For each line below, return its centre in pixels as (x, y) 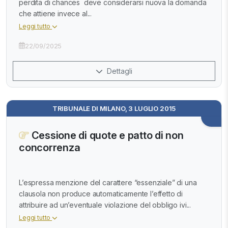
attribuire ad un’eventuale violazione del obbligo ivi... (105, 205)
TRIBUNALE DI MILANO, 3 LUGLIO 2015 (114, 108)
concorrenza (50, 147)
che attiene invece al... (55, 13)
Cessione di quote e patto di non (106, 135)
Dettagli (119, 71)
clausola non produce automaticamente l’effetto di (101, 194)
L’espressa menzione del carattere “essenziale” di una (108, 183)
